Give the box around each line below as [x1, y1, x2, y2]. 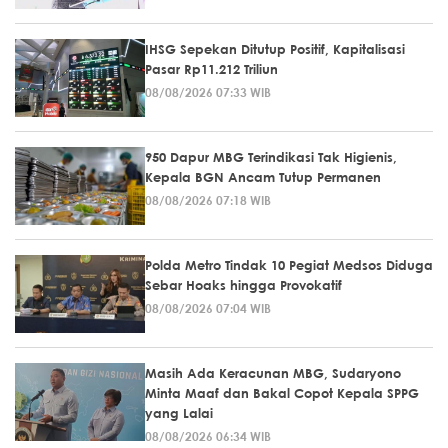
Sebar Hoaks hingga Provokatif [145, 276, 342, 293]
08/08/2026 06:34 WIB [145, 427, 271, 444]
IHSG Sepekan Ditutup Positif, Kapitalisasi [145, 40, 405, 57]
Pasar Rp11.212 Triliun [145, 60, 278, 77]
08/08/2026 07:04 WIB [145, 299, 271, 316]
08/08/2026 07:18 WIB [145, 191, 271, 208]
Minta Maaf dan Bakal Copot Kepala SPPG [145, 384, 419, 401]
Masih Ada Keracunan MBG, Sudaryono [145, 364, 401, 381]
